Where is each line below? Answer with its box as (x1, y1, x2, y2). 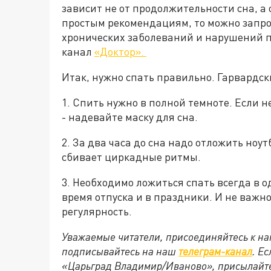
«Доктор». (94, 45, 146, 59)
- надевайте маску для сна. (62, 110, 198, 124)
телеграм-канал (178, 244, 252, 258)
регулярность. (62, 204, 132, 218)
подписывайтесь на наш (62, 244, 178, 258)
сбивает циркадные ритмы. (62, 150, 201, 164)
